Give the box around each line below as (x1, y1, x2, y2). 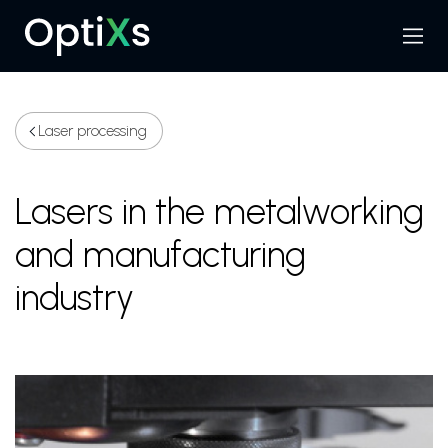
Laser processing (38, 122, 147, 140)
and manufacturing (15, 233, 306, 276)
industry (15, 276, 134, 319)
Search (372, 34, 428, 55)
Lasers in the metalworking (15, 190, 424, 233)
